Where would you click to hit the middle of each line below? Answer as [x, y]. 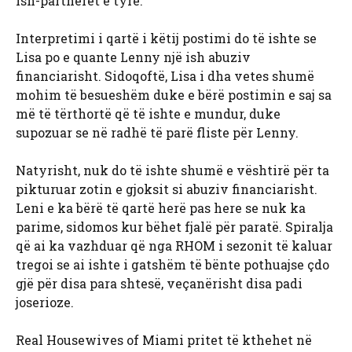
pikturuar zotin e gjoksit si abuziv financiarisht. [167, 189]
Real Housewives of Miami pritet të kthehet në [164, 340]
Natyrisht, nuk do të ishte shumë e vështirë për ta [172, 170]
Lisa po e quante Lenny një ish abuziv [133, 57]
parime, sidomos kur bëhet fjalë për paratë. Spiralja [174, 227]
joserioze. [45, 302]
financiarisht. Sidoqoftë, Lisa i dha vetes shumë [165, 76]
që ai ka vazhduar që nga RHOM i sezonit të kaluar [174, 246]
